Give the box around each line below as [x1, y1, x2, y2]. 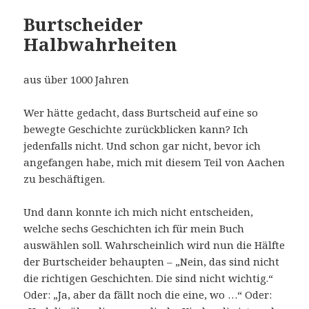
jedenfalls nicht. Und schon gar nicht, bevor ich [23, 138, 261, 152]
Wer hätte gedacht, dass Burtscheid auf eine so [23, 105, 259, 119]
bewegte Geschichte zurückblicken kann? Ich [23, 121, 249, 136]
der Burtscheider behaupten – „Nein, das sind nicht [23, 254, 280, 268]
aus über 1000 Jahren [23, 72, 130, 86]
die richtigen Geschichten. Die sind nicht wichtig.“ [23, 270, 274, 285]
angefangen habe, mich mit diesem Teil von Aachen [23, 154, 286, 169]
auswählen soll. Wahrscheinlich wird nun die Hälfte [23, 237, 286, 252]
